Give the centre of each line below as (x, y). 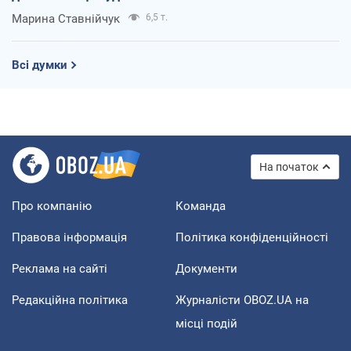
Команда (201, 206)
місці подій (206, 323)
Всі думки (40, 65)
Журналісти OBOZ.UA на (242, 300)
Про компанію (52, 206)
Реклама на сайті (60, 268)
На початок (289, 166)
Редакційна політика (70, 300)
